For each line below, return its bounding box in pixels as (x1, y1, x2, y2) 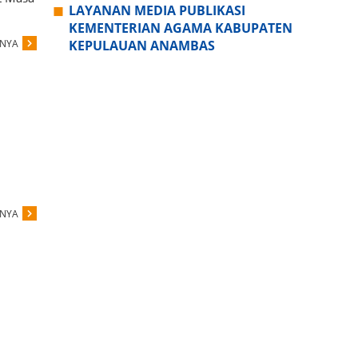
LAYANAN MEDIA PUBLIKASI (69, 2, 245, 20)
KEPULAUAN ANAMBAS (69, 37, 215, 55)
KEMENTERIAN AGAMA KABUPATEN (69, 19, 292, 38)
